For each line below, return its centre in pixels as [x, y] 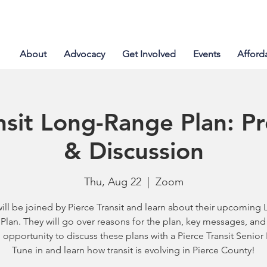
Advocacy [84, 54]
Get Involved [149, 54]
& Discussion [133, 151]
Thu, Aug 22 [112, 182]
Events [207, 54]
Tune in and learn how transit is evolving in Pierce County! [133, 250]
